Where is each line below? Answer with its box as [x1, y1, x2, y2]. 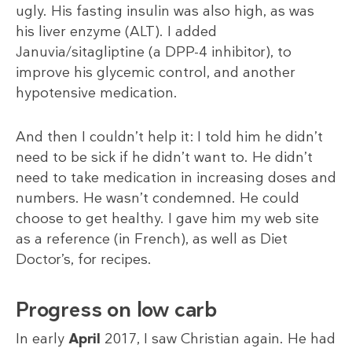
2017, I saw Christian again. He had [101, 329, 335, 349]
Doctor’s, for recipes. [16, 250, 152, 269]
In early [16, 329, 68, 349]
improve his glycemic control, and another [16, 63, 295, 82]
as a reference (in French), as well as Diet [16, 229, 288, 249]
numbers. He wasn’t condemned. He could [16, 189, 299, 208]
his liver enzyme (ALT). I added [16, 22, 217, 42]
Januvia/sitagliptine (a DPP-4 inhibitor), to [16, 42, 291, 62]
